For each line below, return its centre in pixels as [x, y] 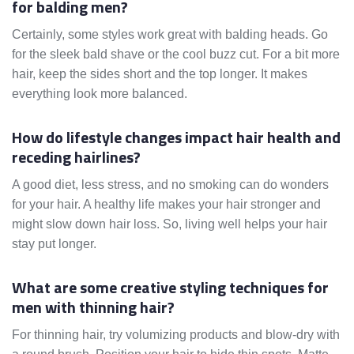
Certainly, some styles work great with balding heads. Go [170, 35]
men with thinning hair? [93, 307]
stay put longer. [54, 244]
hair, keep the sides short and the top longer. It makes [160, 74]
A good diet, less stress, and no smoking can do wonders [170, 185]
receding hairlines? [76, 157]
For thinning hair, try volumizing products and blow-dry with [176, 335]
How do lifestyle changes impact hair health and [176, 137]
